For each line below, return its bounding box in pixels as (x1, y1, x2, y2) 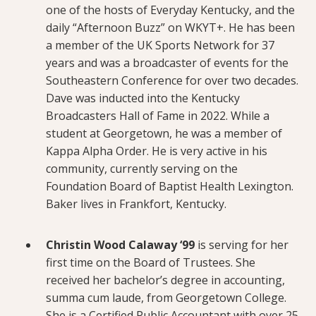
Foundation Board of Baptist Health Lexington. (46, 178, 293, 194)
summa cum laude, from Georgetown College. (46, 289, 286, 305)
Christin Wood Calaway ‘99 (46, 236, 195, 253)
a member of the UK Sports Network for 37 (46, 37, 274, 53)
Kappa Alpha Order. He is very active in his (46, 142, 267, 159)
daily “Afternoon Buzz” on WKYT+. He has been (46, 19, 295, 35)
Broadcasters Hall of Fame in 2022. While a (46, 107, 269, 123)
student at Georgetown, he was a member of (46, 125, 282, 141)
